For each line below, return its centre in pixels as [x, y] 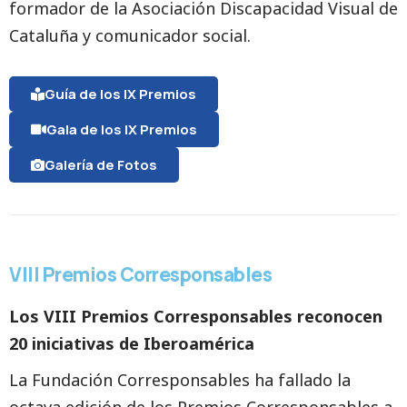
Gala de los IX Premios [122, 129]
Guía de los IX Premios [120, 94]
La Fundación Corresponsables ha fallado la [180, 380]
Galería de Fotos [101, 165]
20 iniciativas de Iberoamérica [132, 343]
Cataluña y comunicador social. [130, 35]
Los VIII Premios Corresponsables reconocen [196, 316]
